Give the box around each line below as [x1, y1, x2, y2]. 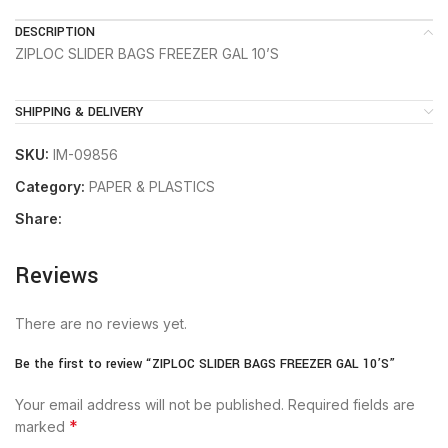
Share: [15, 210, 62, 227]
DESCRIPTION [15, 23, 95, 41]
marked [15, 418, 69, 435]
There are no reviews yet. [15, 315, 187, 332]
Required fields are [288, 396, 415, 413]
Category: [15, 178, 85, 195]
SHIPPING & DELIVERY [15, 103, 143, 121]
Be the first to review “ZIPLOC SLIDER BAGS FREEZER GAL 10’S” [15, 355, 395, 373]
